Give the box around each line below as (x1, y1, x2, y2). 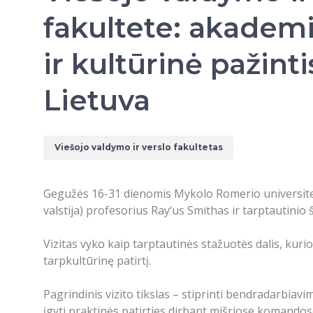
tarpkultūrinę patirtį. (43, 252, 151, 268)
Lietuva (43, 83, 150, 117)
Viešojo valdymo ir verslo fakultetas (54, 142, 223, 153)
